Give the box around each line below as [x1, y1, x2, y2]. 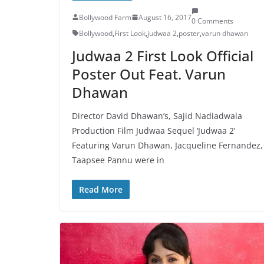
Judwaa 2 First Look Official [72, 45, 253, 65]
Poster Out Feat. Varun [72, 64, 226, 84]
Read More [79, 183, 123, 195]
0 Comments [192, 15, 233, 26]
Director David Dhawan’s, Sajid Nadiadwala [72, 110, 242, 121]
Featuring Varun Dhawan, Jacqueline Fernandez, [72, 139, 263, 151]
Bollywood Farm [79, 12, 131, 22]
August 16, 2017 [138, 12, 192, 22]
